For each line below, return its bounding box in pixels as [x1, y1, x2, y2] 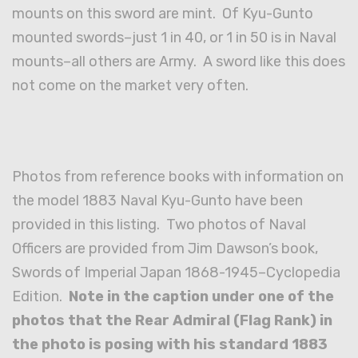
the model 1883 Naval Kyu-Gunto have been [12, 192, 303, 210]
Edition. [12, 288, 69, 306]
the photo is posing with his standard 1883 [12, 336, 328, 354]
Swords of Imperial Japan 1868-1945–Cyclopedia [12, 264, 340, 282]
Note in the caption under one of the [69, 288, 334, 306]
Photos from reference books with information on [12, 168, 344, 186]
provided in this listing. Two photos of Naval [12, 216, 306, 234]
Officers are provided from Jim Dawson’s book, [12, 240, 318, 258]
